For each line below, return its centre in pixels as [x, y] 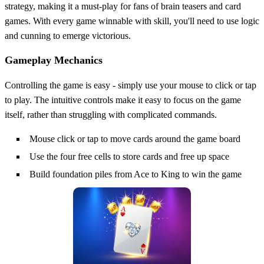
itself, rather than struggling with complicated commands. [111, 114]
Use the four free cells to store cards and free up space [129, 156]
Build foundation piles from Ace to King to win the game [136, 174]
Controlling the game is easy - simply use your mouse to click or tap [131, 85]
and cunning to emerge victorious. [68, 35]
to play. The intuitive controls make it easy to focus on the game [123, 100]
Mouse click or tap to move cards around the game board [135, 138]
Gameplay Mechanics [54, 60]
